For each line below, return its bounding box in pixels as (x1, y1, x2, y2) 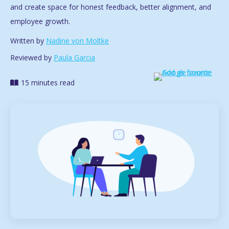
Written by (10, 36, 46, 46)
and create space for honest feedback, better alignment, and (10, 2, 211, 12)
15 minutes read (21, 78, 75, 88)
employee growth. (10, 16, 70, 27)
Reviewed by (10, 53, 54, 63)
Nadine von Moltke (46, 36, 109, 46)
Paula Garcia (54, 53, 95, 63)
